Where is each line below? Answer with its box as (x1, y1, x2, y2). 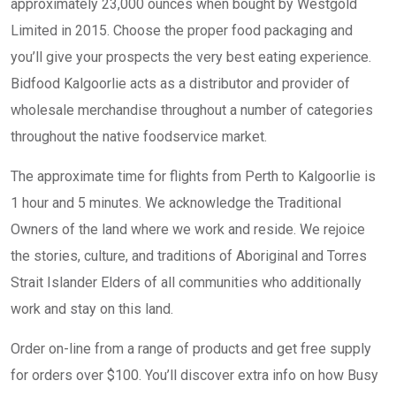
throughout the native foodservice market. (11, 128, 267, 145)
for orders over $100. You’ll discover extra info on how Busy (11, 367, 378, 384)
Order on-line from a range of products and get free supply (11, 340, 371, 357)
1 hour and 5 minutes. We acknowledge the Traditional (11, 194, 341, 211)
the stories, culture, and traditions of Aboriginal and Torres (11, 247, 367, 264)
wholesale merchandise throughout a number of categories (11, 102, 373, 118)
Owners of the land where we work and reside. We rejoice (11, 221, 365, 238)
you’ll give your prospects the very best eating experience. (11, 49, 371, 65)
